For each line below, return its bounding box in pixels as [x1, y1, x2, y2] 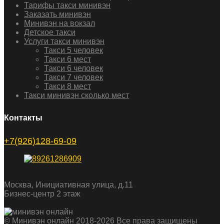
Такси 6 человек [44, 64, 103, 73]
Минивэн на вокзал [24, 19, 95, 28]
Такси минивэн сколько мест [24, 91, 129, 100]
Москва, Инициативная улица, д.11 [4, 180, 133, 189]
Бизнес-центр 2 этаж [4, 189, 80, 198]
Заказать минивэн [24, 10, 91, 19]
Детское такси [24, 28, 75, 37]
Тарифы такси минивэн [24, 1, 110, 10]
